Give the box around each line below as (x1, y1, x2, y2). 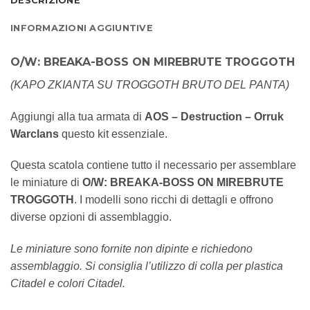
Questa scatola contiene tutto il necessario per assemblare (10, 159, 296, 172)
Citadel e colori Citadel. (10, 277, 125, 290)
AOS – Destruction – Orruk (145, 110, 284, 122)
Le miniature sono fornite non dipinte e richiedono (10, 243, 253, 255)
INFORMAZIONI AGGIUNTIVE (10, 22, 153, 33)
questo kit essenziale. (59, 127, 167, 140)
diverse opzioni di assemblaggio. (10, 211, 172, 224)
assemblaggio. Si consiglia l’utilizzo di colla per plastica (10, 260, 283, 273)
